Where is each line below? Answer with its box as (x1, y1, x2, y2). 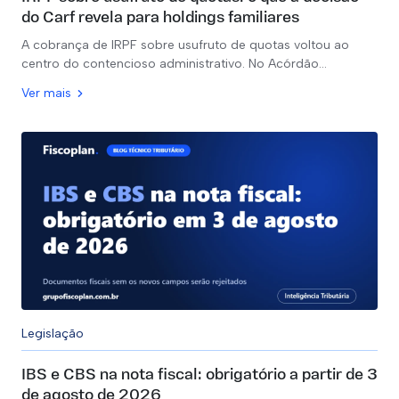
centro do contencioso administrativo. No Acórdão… (21, 56, 327, 71)
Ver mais (21, 85, 71, 101)
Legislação (21, 326, 84, 341)
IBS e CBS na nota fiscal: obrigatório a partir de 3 (21, 367, 378, 384)
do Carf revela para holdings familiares (21, 10, 299, 27)
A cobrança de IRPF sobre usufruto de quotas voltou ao (21, 37, 349, 53)
